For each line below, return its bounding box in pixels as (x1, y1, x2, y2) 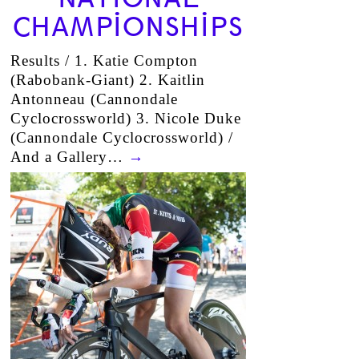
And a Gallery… (10, 148, 128, 165)
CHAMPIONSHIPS (12, 12, 244, 42)
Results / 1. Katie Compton (10, 52, 198, 69)
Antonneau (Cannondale (10, 91, 178, 107)
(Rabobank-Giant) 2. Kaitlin (10, 71, 205, 88)
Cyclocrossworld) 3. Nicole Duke (10, 110, 241, 127)
